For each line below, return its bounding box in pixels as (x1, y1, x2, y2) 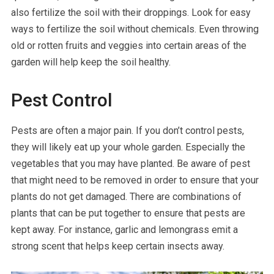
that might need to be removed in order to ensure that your (10, 174, 259, 186)
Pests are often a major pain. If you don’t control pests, (10, 124, 244, 136)
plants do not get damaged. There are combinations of (10, 190, 242, 202)
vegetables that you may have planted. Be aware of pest (10, 157, 250, 169)
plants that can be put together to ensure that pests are (10, 207, 245, 219)
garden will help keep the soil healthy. (10, 56, 171, 68)
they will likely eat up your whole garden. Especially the (10, 141, 245, 153)
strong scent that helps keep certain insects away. (10, 240, 224, 252)
